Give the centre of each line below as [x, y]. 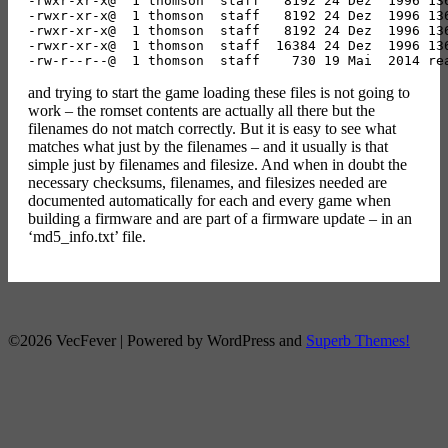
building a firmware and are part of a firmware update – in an [220, 218]
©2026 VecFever [64, 340]
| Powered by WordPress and [213, 340]
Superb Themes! [358, 340]
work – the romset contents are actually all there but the [201, 110]
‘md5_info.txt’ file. [87, 236]
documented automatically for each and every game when [209, 200]
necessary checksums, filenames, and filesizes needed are [207, 182]
